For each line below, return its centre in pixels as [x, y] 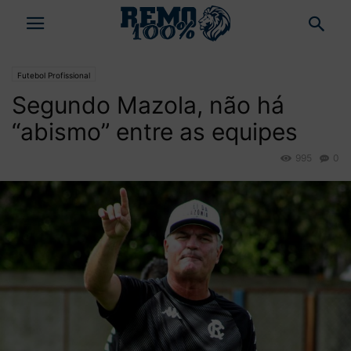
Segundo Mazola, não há [148, 105]
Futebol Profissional [54, 75]
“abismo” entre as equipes [155, 132]
